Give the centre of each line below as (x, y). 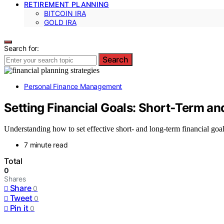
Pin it (19, 208)
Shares (15, 179)
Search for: (22, 48)
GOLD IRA (60, 22)
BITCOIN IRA (65, 13)
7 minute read (46, 145)
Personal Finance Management (73, 86)
